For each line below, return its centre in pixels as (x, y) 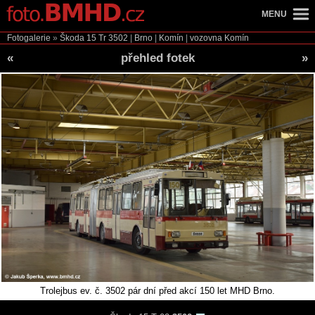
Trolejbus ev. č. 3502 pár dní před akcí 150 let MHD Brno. (157, 291)
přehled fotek (157, 58)
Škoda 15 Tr (83, 38)
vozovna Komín (219, 38)
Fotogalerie (29, 38)
